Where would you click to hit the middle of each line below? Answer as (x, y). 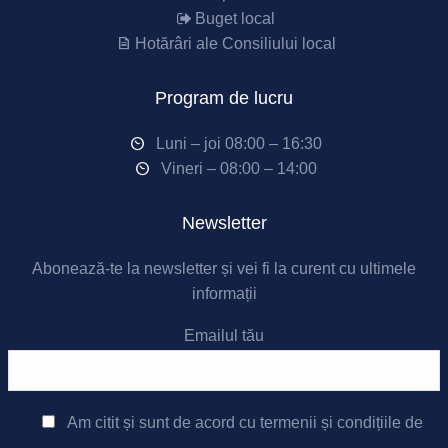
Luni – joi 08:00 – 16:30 (239, 143)
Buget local (235, 18)
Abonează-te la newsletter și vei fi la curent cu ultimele (224, 268)
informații (224, 293)
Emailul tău (224, 335)
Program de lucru (224, 98)
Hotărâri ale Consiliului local (235, 43)
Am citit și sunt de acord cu (163, 422)
